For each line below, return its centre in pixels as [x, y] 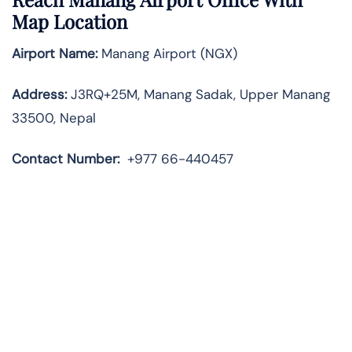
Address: [39, 95]
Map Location [70, 22]
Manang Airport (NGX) [167, 54]
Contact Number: [70, 159]
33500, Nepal [54, 118]
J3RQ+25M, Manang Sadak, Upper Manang [198, 95]
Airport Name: [55, 54]
